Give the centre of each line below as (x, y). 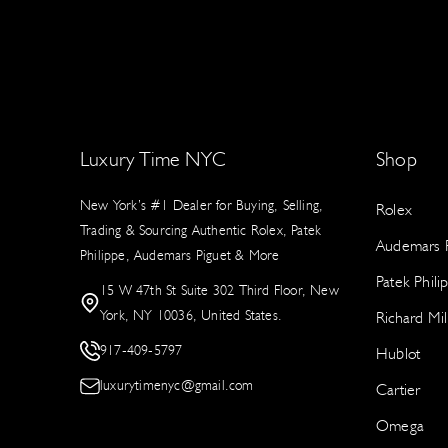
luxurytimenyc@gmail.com (177, 385)
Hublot (398, 353)
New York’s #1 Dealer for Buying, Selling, (202, 205)
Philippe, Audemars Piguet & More (180, 255)
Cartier (398, 389)
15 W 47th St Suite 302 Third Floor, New (219, 290)
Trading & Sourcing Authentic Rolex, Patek (201, 230)
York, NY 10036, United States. (191, 315)
